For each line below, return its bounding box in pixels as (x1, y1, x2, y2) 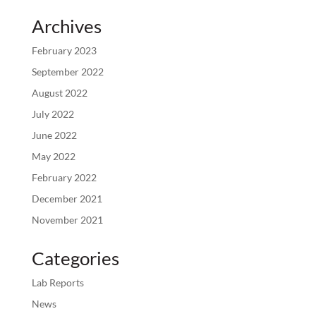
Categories (31, 246, 119, 269)
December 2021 (31, 192, 102, 205)
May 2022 (31, 150, 75, 162)
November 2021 (31, 213, 103, 226)
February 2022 (31, 171, 97, 183)
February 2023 (31, 44, 97, 56)
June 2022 (31, 128, 77, 141)
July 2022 (31, 107, 74, 120)
